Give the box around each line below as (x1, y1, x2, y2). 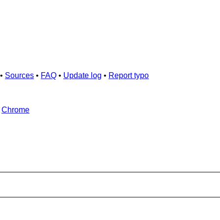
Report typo (109, 71, 149, 80)
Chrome (1, 106, 29, 114)
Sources (5, 71, 34, 80)
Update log (63, 71, 102, 80)
